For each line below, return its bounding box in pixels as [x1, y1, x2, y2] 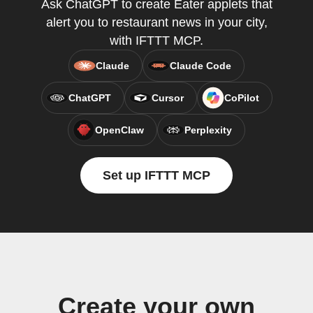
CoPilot [224, 92, 259, 103]
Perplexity [184, 124, 232, 136]
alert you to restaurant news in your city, [45, 15, 268, 29]
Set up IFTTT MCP [103, 168, 210, 182]
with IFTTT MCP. [110, 34, 203, 48]
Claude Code [170, 60, 231, 71]
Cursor [151, 92, 184, 103]
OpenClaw [95, 124, 144, 136]
